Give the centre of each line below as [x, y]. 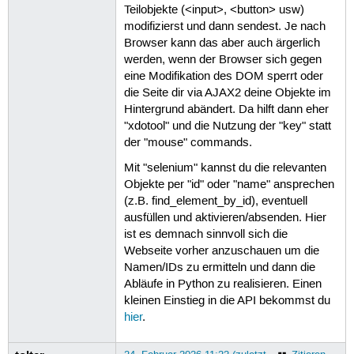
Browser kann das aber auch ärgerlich [222, 44]
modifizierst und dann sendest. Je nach [224, 27]
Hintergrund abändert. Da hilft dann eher [226, 110]
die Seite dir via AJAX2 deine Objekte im [227, 94]
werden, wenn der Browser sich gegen [222, 60]
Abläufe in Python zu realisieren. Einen [222, 284]
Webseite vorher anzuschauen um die [221, 251]
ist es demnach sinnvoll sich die [205, 234]
